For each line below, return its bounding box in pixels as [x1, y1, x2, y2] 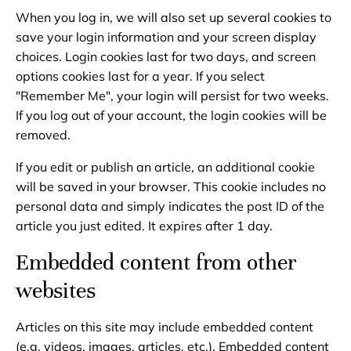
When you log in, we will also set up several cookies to [16, 9, 331, 25]
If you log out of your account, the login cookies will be [16, 107, 327, 123]
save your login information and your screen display [16, 29, 317, 45]
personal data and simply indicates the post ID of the [16, 198, 324, 214]
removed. [16, 127, 71, 143]
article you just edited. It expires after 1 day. [16, 218, 273, 233]
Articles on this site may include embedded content [16, 319, 313, 335]
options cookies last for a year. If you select [16, 68, 265, 84]
